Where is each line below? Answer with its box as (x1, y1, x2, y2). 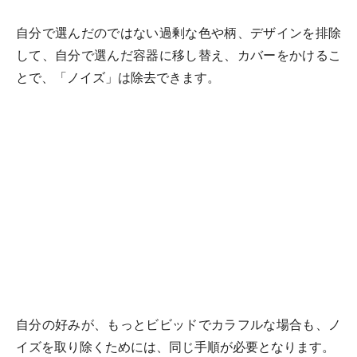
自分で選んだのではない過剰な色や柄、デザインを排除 (16, 25, 341, 41)
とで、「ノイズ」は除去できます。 (16, 70, 220, 85)
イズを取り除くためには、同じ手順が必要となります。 (16, 339, 335, 355)
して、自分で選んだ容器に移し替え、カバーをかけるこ (16, 48, 341, 63)
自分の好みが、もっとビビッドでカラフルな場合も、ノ (16, 317, 341, 332)
